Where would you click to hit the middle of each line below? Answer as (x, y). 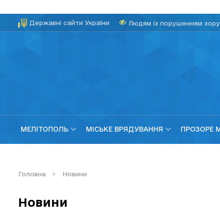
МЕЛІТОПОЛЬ (44, 129)
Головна (32, 174)
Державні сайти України (69, 23)
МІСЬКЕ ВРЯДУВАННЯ (124, 129)
